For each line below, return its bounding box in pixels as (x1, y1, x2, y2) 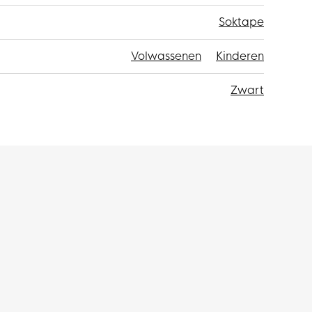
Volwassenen (131, 48, 201, 63)
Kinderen (216, 48, 264, 63)
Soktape (219, 14, 264, 29)
